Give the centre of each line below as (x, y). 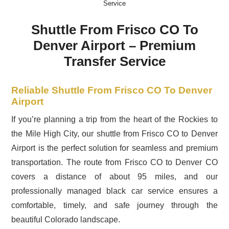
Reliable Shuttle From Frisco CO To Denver (112, 90)
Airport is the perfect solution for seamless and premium (114, 148)
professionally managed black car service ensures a (114, 191)
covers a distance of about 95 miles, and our (114, 176)
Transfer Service (114, 61)
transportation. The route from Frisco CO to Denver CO (114, 162)
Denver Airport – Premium (114, 45)
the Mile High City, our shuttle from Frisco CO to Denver (114, 133)
